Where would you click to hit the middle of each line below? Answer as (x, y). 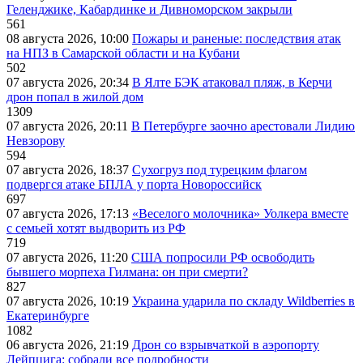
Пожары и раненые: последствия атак (237, 39)
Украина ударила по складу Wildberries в (243, 301)
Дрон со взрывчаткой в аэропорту (226, 345)
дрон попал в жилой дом (75, 97)
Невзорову (36, 141)
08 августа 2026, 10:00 (69, 39)
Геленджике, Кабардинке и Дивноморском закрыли (149, 10)
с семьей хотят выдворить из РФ (96, 228)
